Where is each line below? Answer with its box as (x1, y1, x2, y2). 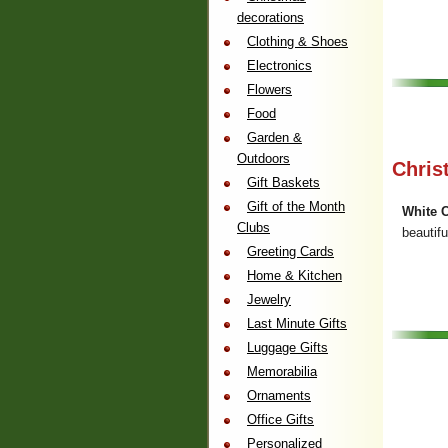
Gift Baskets (247, 175, 320, 190)
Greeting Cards (247, 244, 334, 259)
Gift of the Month (247, 199, 345, 214)
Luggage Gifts (247, 340, 328, 355)
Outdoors (237, 151, 290, 166)
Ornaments (247, 388, 311, 403)
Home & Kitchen (247, 268, 342, 283)
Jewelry (247, 292, 291, 307)
